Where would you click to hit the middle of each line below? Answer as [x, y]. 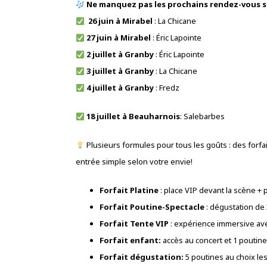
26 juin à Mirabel [119, 21]
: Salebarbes [202, 117]
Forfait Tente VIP [134, 224]
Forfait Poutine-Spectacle [152, 207]
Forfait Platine [129, 190]
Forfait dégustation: [142, 257]
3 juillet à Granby [120, 71]
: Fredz [166, 88]
